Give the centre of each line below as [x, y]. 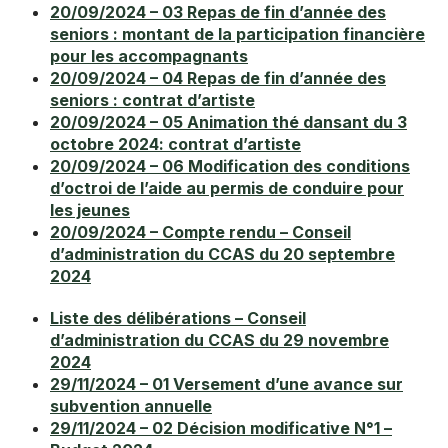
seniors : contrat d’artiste [152, 100]
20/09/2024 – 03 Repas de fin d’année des [218, 12]
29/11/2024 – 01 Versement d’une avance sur [226, 384]
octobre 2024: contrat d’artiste [175, 144]
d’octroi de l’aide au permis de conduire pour [227, 188]
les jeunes [90, 210]
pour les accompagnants [149, 56]
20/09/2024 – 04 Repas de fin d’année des [218, 78]
